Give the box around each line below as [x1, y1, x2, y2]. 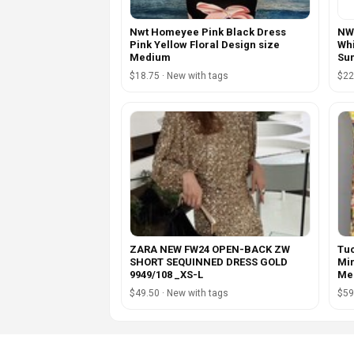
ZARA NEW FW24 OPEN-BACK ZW [130, 243, 290, 256]
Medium [130, 51, 171, 64]
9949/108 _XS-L [130, 269, 203, 281]
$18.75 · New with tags [130, 70, 228, 82]
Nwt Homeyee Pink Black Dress [130, 26, 286, 39]
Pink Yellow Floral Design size [130, 39, 280, 51]
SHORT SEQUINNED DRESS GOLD [130, 256, 288, 269]
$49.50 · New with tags [130, 288, 228, 299]
